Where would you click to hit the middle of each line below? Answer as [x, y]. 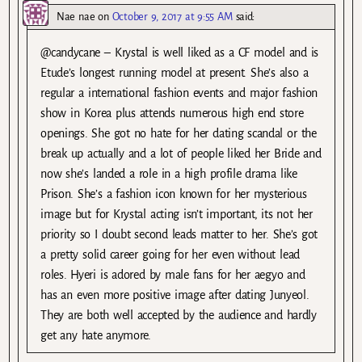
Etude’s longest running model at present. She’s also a [175, 72]
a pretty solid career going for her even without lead [170, 254]
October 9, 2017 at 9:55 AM [172, 16]
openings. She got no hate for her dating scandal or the [179, 133]
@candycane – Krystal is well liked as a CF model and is [180, 52]
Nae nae [76, 16]
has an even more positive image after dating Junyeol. [175, 295]
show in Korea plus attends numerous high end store [172, 113]
